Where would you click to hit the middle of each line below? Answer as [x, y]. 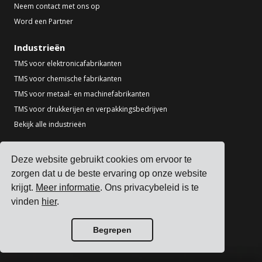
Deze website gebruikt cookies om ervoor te [102, 160]
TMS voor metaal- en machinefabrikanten [82, 94]
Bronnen [32, 150]
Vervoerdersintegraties [52, 196]
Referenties [33, 181]
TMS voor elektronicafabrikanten [68, 63]
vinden [27, 202]
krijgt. [24, 188]
